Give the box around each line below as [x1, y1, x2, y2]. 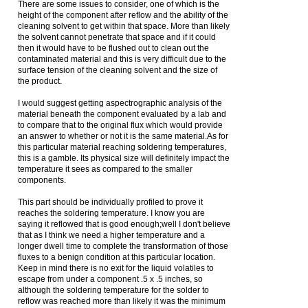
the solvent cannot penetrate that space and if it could [18, 32, 216, 42]
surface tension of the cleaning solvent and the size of [18, 65, 217, 75]
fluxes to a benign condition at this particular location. [18, 252, 215, 262]
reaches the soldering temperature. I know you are [18, 208, 205, 218]
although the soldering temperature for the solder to [18, 285, 209, 295]
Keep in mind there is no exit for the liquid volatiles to [18, 263, 214, 273]
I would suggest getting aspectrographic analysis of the [18, 98, 222, 108]
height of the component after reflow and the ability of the [18, 10, 228, 20]
